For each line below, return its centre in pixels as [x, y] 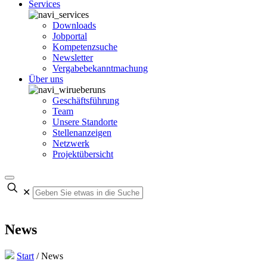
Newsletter [73, 58]
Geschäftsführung [86, 100]
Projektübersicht [83, 154]
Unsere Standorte [85, 122]
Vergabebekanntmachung [100, 68]
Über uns [46, 79]
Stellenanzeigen [82, 133]
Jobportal [70, 36]
